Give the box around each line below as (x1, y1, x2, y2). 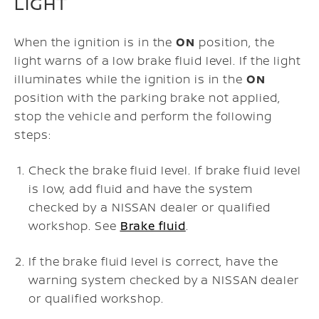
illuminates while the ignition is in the (14, 71, 246, 87)
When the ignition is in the (14, 34, 177, 50)
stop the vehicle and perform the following (14, 108, 272, 124)
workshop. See (28, 218, 120, 234)
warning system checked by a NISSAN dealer (28, 272, 299, 288)
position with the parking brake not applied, (14, 90, 281, 105)
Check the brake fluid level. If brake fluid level (28, 162, 302, 178)
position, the (195, 34, 275, 50)
